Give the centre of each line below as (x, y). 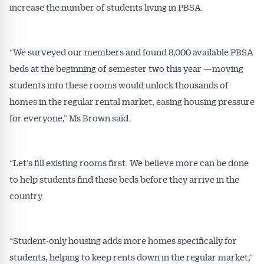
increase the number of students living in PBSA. (106, 7)
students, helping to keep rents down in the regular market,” (131, 257)
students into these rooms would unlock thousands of (119, 85)
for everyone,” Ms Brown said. (70, 118)
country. (27, 196)
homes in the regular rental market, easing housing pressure (132, 101)
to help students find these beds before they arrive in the (124, 179)
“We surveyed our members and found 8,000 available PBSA (131, 52)
